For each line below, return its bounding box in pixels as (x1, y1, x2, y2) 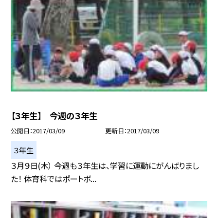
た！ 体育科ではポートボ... (11, 172, 97, 184)
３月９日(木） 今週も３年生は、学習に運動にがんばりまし (11, 159, 199, 171)
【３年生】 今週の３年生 (11, 109, 98, 122)
